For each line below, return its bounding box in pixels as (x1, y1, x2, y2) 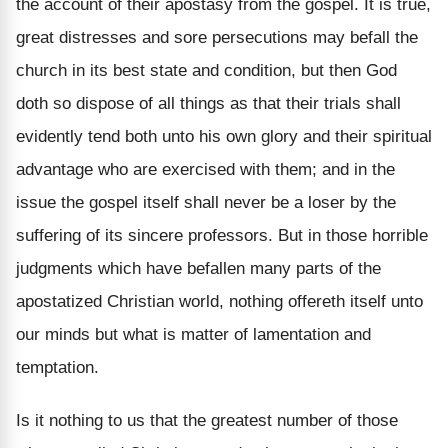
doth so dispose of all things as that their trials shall (16, 93, 401, 113)
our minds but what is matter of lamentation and (16, 324, 371, 344)
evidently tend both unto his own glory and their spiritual (16, 126, 432, 146)
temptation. (16, 357, 99, 377)
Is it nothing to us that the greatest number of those (16, 410, 398, 430)
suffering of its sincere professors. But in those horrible (16, 225, 428, 245)
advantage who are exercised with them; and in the (16, 159, 395, 179)
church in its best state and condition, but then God (16, 60, 397, 80)
